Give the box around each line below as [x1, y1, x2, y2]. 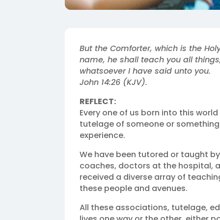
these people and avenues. [80, 183, 188, 194]
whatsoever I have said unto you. [80, 65, 211, 77]
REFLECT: [80, 96, 116, 108]
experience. [80, 130, 125, 141]
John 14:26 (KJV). [80, 77, 147, 88]
